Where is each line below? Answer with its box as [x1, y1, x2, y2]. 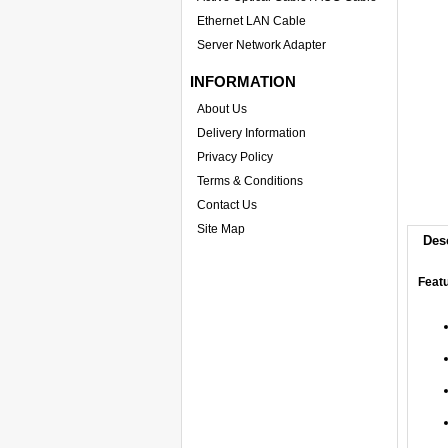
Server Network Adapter [197, 38, 326, 52]
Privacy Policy [197, 150, 273, 164]
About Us [197, 102, 247, 116]
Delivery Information [197, 126, 306, 140]
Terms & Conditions [197, 174, 303, 188]
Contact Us [197, 198, 257, 212]
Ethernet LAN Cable [197, 14, 306, 28]
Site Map [197, 222, 245, 236]
